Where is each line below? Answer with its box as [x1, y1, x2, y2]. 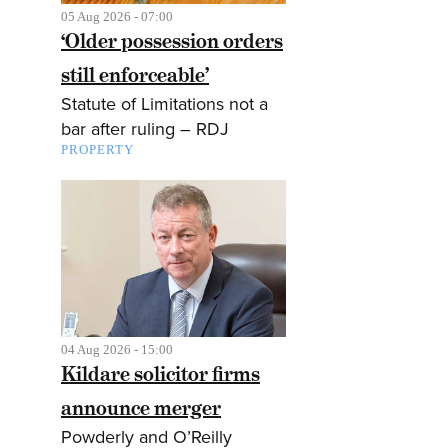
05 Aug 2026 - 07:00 [61, 8, 173, 24]
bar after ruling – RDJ [61, 117, 229, 140]
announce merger [61, 395, 221, 422]
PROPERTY [61, 141, 134, 157]
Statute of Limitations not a [61, 92, 268, 115]
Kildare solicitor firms [61, 361, 260, 388]
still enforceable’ [61, 61, 209, 88]
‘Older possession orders [61, 27, 283, 54]
